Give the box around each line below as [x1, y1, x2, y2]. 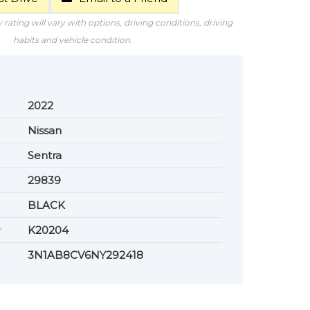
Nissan [28, 124, 62, 137]
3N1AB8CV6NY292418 [28, 248, 143, 262]
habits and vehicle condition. [13, 35, 133, 45]
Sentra [28, 149, 62, 162]
